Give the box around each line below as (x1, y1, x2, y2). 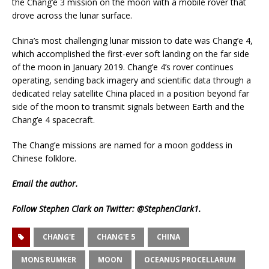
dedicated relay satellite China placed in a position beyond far (12, 88, 249, 100)
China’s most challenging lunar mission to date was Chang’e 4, (12, 35, 253, 47)
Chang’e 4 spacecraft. (12, 114, 95, 126)
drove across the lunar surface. (12, 10, 132, 22)
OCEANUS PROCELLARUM (144, 255, 236, 265)
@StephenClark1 (137, 203, 199, 215)
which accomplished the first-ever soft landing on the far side (12, 48, 249, 60)
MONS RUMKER (21, 255, 76, 265)
